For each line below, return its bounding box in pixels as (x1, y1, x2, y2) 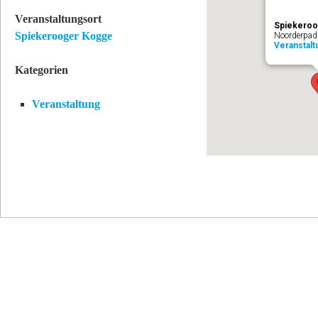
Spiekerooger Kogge (15, 30, 112, 42)
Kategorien (15, 64, 68, 76)
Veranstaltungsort (15, 13, 102, 25)
